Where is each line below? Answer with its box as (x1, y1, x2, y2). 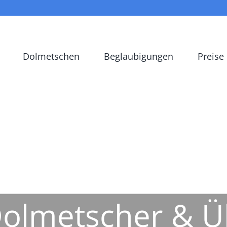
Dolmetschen (23, 50, 80, 62)
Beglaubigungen (104, 50, 173, 62)
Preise (198, 50, 224, 62)
